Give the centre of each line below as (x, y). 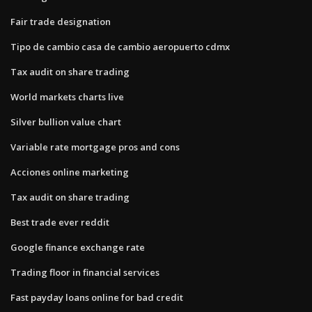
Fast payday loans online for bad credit (97, 297)
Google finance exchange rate (78, 247)
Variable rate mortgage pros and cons (95, 147)
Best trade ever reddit (60, 222)
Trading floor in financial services (85, 272)
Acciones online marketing (70, 172)
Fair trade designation (61, 21)
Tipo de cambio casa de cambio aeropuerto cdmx (120, 46)
